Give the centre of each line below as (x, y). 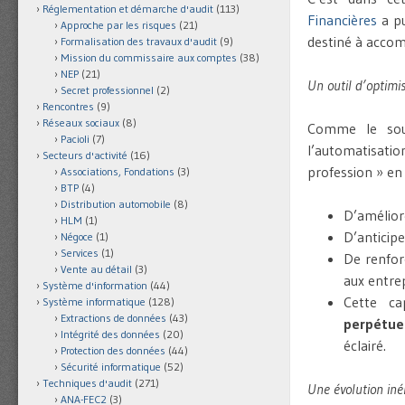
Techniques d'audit (87, 383)
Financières (342, 20)
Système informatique (94, 302)
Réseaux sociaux (81, 123)
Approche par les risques (118, 25)
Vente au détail (96, 269)
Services (80, 253)
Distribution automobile (116, 204)
